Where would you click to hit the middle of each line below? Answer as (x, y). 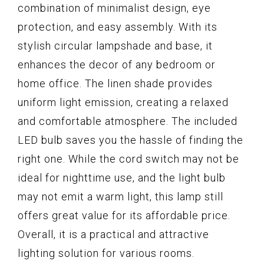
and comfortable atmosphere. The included (128, 121)
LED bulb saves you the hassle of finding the (131, 140)
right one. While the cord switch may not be (128, 159)
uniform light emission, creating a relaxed (123, 103)
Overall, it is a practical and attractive (113, 235)
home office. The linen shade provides (115, 84)
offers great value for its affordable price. (124, 216)
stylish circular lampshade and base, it (115, 46)
